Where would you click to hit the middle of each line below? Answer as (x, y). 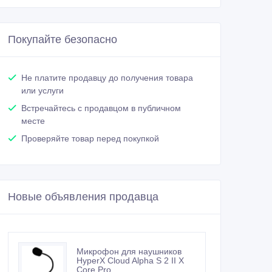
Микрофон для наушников (129, 252)
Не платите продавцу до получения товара (107, 78)
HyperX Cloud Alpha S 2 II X (130, 261)
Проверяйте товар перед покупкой (90, 139)
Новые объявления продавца (83, 197)
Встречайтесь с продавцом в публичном (101, 108)
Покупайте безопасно (63, 40)
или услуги (42, 91)
